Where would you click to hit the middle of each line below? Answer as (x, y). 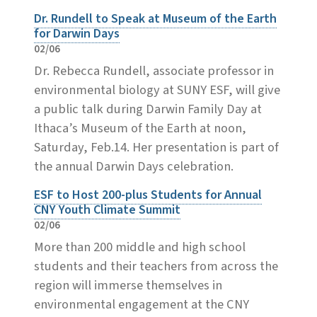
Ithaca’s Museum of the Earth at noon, (140, 128)
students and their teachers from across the (156, 266)
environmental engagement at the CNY (142, 304)
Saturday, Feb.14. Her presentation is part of (156, 147)
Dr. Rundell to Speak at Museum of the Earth (155, 18)
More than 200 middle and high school (140, 247)
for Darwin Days (77, 33)
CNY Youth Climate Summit (107, 209)
